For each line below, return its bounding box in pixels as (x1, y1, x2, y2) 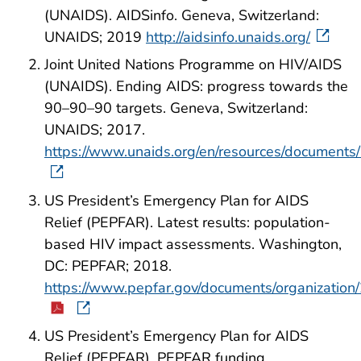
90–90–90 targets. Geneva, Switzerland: (44, 98, 308, 118)
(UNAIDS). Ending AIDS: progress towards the (44, 76, 348, 96)
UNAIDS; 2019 (44, 27, 146, 47)
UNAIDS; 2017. (44, 119, 145, 139)
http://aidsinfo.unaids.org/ (146, 27, 310, 47)
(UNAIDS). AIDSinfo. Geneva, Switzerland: (44, 6, 319, 25)
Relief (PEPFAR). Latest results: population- (44, 212, 330, 232)
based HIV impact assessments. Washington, (44, 234, 342, 254)
